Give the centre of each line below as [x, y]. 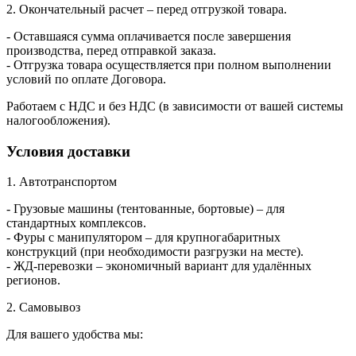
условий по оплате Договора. [86, 79]
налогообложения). [58, 120]
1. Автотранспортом [62, 182]
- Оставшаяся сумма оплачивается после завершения [149, 36]
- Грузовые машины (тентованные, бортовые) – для [145, 209]
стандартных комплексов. [76, 223]
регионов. [33, 281]
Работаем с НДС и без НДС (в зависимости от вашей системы [175, 106]
